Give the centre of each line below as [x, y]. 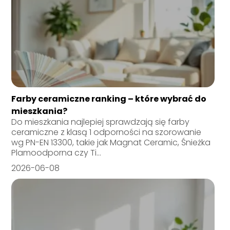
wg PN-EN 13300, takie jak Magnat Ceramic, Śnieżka [111, 142]
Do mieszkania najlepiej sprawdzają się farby [101, 122]
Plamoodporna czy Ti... [56, 152]
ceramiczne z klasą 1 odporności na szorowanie [107, 132]
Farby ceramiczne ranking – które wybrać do [109, 99]
